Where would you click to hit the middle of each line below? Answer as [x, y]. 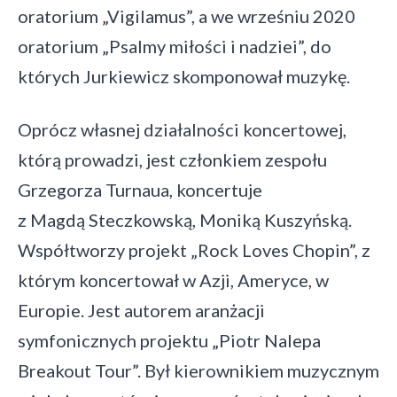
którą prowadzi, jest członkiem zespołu [172, 160]
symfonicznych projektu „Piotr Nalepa [169, 340]
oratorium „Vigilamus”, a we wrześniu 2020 [187, 16]
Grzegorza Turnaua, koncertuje [140, 190]
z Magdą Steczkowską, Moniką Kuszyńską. [185, 220]
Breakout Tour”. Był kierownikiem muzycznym [198, 370]
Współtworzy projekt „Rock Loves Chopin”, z [194, 250]
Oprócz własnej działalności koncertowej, [182, 129]
